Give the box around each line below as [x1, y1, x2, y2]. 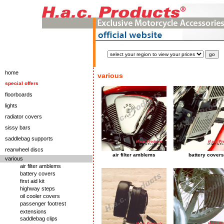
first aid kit [20, 178, 44, 184]
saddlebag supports [5, 135, 53, 141]
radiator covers [5, 113, 42, 119]
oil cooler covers [20, 193, 60, 199]
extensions [20, 208, 46, 214]
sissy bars [5, 124, 30, 130]
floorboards [5, 91, 32, 97]
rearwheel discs [5, 146, 43, 152]
